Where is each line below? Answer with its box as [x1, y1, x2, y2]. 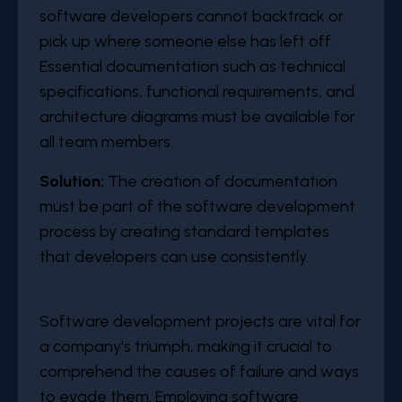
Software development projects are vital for [39, 311, 361, 331]
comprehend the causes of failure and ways [39, 362, 359, 381]
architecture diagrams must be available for [39, 107, 355, 127]
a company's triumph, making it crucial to [39, 336, 332, 356]
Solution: [39, 171, 104, 191]
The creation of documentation [104, 171, 337, 191]
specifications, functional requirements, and [39, 82, 354, 101]
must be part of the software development [39, 197, 355, 216]
